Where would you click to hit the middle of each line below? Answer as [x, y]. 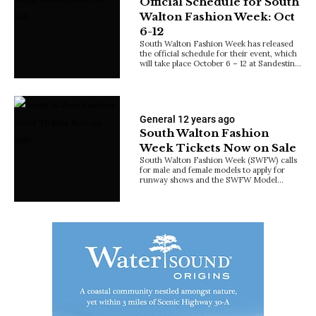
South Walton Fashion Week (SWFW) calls [219, 159]
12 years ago [207, 119]
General [158, 119]
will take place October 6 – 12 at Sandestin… [221, 63]
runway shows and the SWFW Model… [212, 179]
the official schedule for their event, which [219, 54]
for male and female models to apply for [213, 169]
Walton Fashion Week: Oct [218, 17]
